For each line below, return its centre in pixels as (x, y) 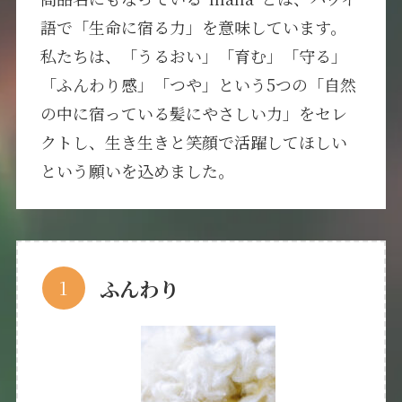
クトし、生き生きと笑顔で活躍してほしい (193, 141)
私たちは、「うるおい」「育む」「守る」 (193, 55)
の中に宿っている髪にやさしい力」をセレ (193, 113)
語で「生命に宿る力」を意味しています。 (193, 26)
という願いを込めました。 (137, 170)
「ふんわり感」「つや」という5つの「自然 (198, 84)
